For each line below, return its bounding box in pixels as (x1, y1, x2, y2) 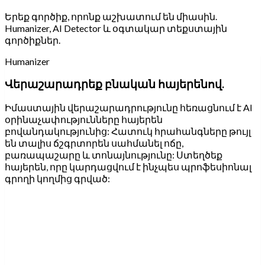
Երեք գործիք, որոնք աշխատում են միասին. (5, 10, 217, 22)
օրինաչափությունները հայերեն (5, 114, 163, 125)
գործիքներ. (5, 34, 60, 46)
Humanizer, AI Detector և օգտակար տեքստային (5, 22, 227, 34)
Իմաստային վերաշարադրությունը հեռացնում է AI (5, 102, 253, 114)
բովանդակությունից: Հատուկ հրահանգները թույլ (5, 125, 251, 137)
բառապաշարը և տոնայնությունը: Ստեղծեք (5, 149, 222, 161)
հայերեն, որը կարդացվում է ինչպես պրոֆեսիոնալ (5, 161, 251, 173)
